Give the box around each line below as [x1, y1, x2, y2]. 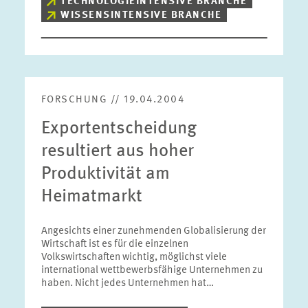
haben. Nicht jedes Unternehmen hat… [41, 278, 214, 289]
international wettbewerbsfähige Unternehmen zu [41, 265, 263, 276]
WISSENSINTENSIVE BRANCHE [60, 10, 222, 21]
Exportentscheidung [41, 120, 197, 137]
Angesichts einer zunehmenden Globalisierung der [41, 226, 266, 236]
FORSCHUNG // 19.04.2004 [41, 95, 185, 105]
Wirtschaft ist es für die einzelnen [41, 239, 188, 250]
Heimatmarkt [41, 188, 142, 206]
